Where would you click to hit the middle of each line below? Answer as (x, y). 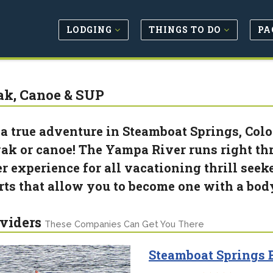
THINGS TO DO (186, 29)
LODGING (90, 29)
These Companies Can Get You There (124, 224)
